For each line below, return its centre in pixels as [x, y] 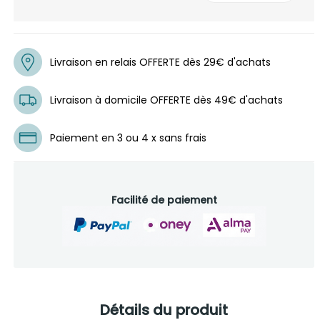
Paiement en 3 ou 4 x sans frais [128, 138]
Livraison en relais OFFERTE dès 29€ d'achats [160, 62]
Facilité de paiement [164, 200]
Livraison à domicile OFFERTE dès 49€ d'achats [166, 100]
